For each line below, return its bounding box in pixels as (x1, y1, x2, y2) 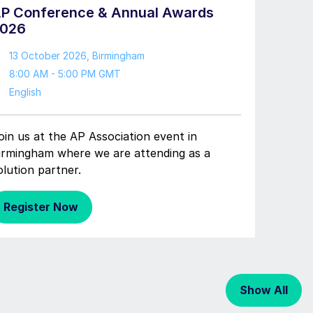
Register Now (3, 200, 78, 214)
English (8, 86, 41, 98)
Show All (239, 283, 288, 297)
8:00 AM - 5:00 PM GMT (8, 68, 121, 80)
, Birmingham (86, 50, 145, 61)
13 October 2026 (8, 50, 87, 61)
